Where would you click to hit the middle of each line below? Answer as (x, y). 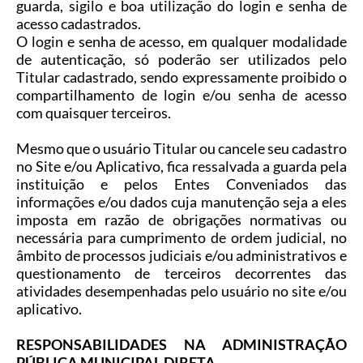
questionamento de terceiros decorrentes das (181, 273)
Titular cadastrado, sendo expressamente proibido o (181, 77)
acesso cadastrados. (79, 24)
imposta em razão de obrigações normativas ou (181, 220)
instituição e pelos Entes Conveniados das (181, 184)
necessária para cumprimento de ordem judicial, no (181, 238)
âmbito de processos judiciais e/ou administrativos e (181, 256)
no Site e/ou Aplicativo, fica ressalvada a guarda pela (181, 167)
